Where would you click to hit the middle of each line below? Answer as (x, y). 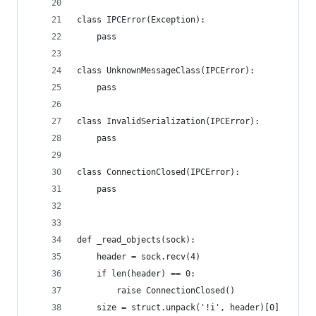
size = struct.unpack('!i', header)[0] (178, 308)
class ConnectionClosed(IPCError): (158, 172)
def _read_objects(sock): (136, 240)
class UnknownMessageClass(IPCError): (166, 71)
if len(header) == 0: (136, 274)
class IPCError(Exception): (141, 20)
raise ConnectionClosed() (156, 291)
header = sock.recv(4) (139, 257)
